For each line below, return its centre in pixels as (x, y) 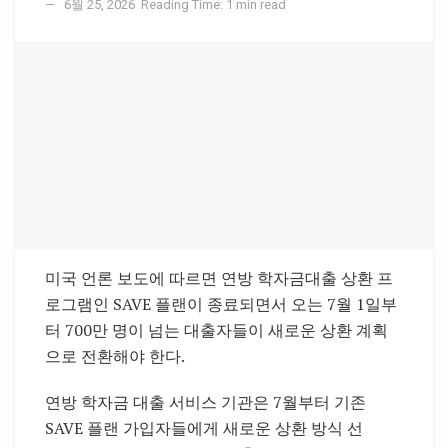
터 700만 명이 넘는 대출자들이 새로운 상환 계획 (216, 329)
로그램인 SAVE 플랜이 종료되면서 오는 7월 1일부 (221, 303)
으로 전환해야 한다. (115, 355)
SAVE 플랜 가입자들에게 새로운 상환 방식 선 (204, 427)
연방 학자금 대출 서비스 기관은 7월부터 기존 (205, 401)
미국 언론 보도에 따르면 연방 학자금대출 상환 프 (219, 277)
